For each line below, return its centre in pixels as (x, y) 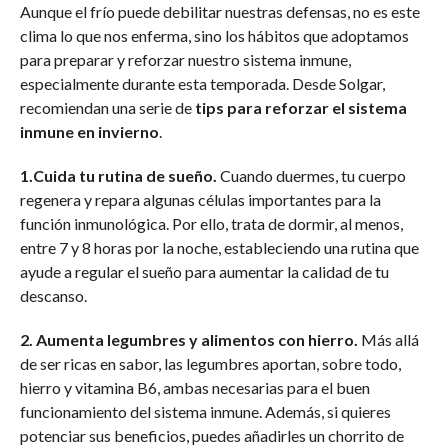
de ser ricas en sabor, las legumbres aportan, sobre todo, (210, 363)
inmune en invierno (89, 131)
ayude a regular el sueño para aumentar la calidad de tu (204, 271)
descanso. (53, 295)
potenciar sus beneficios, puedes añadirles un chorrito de (211, 435)
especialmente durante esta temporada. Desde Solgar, (202, 83)
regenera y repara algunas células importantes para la (200, 199)
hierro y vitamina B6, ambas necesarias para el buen (194, 387)
